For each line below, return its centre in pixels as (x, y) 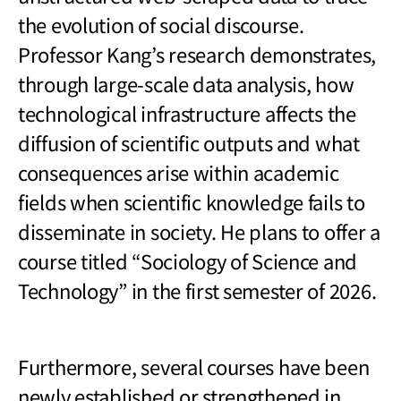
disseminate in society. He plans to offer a (199, 230)
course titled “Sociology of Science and (188, 260)
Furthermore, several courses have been (194, 366)
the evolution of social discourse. (161, 24)
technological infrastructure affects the (187, 112)
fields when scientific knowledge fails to (192, 201)
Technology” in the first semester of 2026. (197, 290)
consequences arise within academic (179, 171)
